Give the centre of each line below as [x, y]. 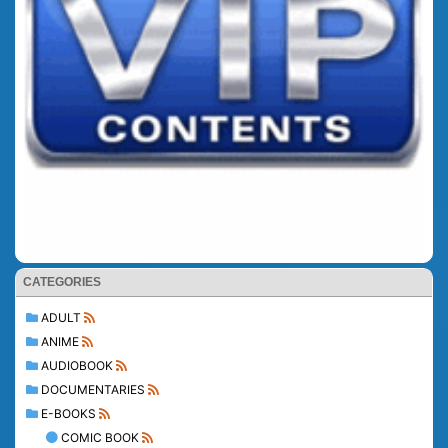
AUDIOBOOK [77, 366]
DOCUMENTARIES [93, 390]
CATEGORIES [62, 282]
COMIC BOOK [100, 438]
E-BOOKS [68, 414]
